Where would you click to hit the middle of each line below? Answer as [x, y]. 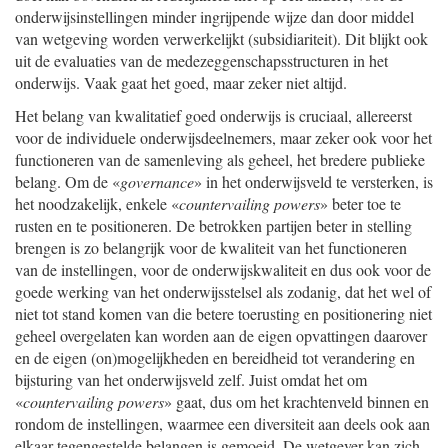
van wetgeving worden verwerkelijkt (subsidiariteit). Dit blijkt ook [221, 38]
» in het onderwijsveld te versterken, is [313, 181]
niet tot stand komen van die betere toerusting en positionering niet [223, 313]
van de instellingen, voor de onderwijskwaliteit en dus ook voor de [223, 269]
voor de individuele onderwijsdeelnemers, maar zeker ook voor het [223, 137]
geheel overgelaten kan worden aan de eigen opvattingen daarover [221, 335]
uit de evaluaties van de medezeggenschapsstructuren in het [201, 60]
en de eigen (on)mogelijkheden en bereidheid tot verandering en [215, 357]
